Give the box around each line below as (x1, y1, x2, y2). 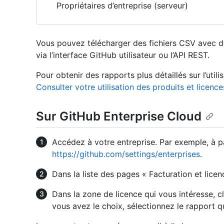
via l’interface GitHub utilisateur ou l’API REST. (36, 50, 209, 60)
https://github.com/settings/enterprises (52, 149, 200, 159)
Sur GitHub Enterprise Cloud (36, 109, 201, 123)
